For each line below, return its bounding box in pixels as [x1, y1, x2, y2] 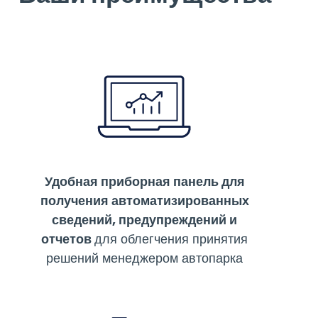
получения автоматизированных [40, 192, 249, 210]
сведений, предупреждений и [52, 211, 238, 229]
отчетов [41, 230, 92, 248]
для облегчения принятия [94, 230, 248, 248]
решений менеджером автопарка [46, 249, 243, 268]
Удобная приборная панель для [44, 172, 245, 191]
